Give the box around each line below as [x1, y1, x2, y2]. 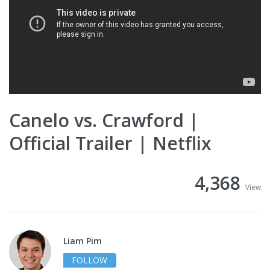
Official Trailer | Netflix [9, 131, 212, 156]
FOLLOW [72, 254, 107, 266]
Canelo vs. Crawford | [9, 108, 199, 133]
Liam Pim [63, 235, 102, 247]
